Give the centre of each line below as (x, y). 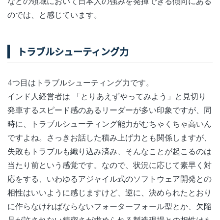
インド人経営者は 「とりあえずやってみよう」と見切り (107, 96)
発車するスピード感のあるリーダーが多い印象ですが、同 (110, 110)
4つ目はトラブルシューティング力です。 (81, 82)
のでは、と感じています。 (55, 15)
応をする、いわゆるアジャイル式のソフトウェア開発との (110, 179)
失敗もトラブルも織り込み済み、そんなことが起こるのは (110, 151)
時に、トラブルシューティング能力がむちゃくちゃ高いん (110, 124)
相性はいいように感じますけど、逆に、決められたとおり (110, 192)
